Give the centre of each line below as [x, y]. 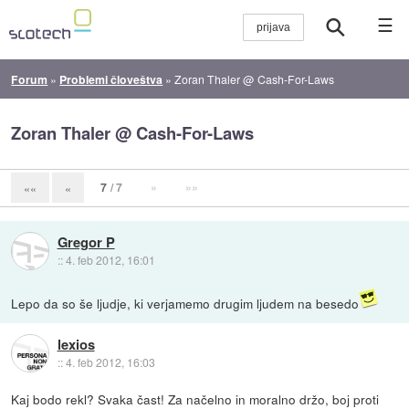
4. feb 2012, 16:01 [110, 259]
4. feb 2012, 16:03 [110, 362]
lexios [76, 345]
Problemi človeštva [111, 79]
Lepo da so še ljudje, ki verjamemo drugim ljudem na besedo [185, 303]
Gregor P [86, 241]
